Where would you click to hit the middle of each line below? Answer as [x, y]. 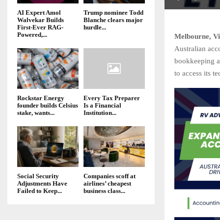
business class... [104, 191]
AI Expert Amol [39, 12]
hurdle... [95, 27]
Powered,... [32, 34]
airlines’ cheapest [107, 184]
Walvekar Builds [41, 20]
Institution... [100, 112]
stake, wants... [36, 112]
